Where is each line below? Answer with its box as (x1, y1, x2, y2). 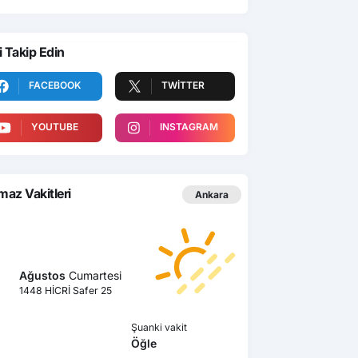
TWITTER (161, 78, 205, 91)
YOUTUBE (30, 120, 78, 133)
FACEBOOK (29, 78, 81, 91)
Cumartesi (66, 268, 121, 282)
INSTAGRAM (159, 120, 218, 133)
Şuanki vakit (131, 320, 187, 333)
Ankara (195, 189, 229, 201)
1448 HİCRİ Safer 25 (19, 284, 112, 296)
